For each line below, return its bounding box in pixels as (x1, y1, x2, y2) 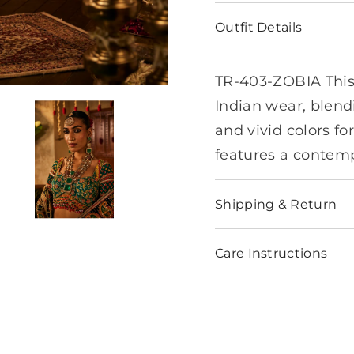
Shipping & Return (214, 196, 337, 212)
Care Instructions (214, 245, 328, 261)
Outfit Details (214, 19, 303, 35)
